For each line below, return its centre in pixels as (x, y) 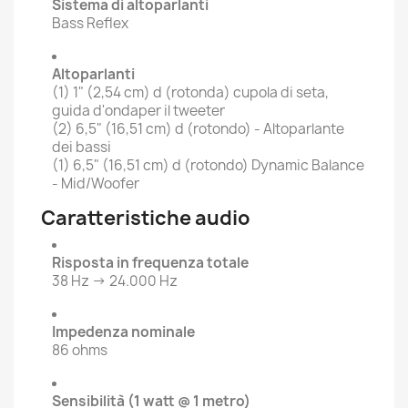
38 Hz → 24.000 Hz (115, 281)
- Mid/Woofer (96, 184)
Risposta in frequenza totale (150, 263)
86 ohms (80, 350)
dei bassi (82, 147)
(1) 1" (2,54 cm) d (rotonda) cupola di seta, (190, 92)
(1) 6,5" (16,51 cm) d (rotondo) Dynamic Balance (208, 165)
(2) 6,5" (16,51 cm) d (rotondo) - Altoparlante (198, 129)
